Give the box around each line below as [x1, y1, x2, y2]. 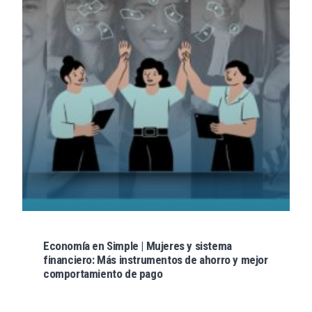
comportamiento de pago [43, 266, 163, 281]
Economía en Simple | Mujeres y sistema [43, 238, 232, 253]
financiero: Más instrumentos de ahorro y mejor [43, 252, 268, 267]
